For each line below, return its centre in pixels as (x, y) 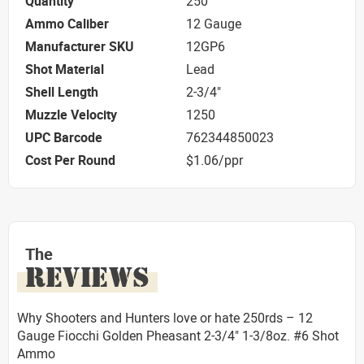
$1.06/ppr (214, 160)
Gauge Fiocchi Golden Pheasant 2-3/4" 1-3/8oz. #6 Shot (178, 335)
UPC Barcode (64, 138)
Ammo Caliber (67, 24)
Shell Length (62, 92)
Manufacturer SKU (80, 47)
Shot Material (65, 69)
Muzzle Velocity (71, 115)
